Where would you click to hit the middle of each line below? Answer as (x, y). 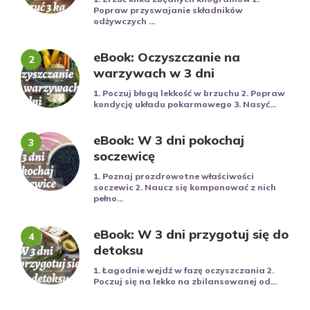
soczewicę (124, 156)
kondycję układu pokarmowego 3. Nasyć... (185, 104)
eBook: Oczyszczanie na (167, 57)
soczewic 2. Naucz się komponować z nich (185, 187)
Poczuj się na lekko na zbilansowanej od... (185, 281)
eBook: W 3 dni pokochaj (169, 140)
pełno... (108, 198)
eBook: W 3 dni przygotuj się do (191, 234)
